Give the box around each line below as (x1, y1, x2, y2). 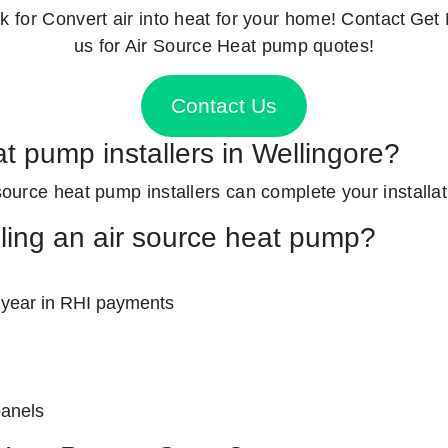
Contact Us (171, 94, 277, 118)
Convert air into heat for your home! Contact (42, 7, 406, 29)
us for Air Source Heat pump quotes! (73, 34, 375, 56)
